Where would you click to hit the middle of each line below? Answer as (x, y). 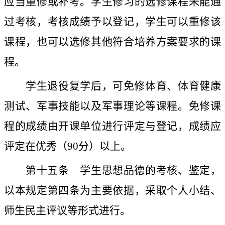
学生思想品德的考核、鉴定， (145, 171)
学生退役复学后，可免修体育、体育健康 (123, 86)
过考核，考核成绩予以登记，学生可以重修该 (113, 22)
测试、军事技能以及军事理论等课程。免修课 (113, 106)
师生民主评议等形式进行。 (67, 211)
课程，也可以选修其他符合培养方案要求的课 (113, 42)
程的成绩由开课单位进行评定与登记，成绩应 (113, 126)
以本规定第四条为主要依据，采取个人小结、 (113, 191)
